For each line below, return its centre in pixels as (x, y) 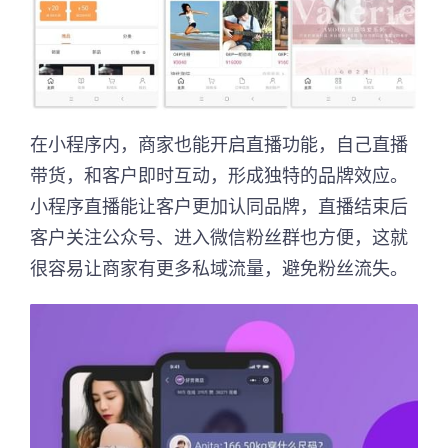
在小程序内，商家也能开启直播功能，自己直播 (219, 143)
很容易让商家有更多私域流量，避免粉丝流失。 (219, 267)
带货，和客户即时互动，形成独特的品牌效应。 (219, 174)
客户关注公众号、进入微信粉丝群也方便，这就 (219, 236)
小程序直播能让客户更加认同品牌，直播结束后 (219, 205)
